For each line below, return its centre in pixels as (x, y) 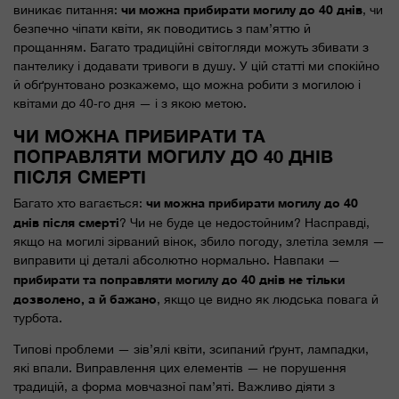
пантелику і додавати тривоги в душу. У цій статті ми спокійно (196, 65)
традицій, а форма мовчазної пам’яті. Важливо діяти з (174, 386)
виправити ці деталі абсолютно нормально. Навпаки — (177, 260)
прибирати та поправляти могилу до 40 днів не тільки (179, 279)
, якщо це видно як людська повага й (268, 299)
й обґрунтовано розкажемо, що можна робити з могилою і (187, 84)
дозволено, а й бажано (85, 298)
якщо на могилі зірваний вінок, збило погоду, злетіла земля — (199, 241)
